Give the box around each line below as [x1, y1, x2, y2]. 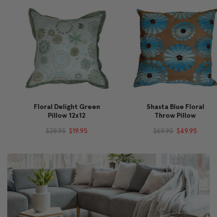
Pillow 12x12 [35, 111, 73, 120]
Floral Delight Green [21, 102, 88, 111]
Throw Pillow [142, 111, 184, 120]
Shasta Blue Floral [134, 102, 192, 111]
